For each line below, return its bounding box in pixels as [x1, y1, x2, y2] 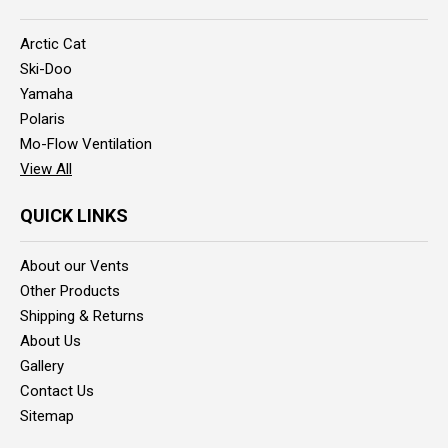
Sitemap [20, 406, 74, 425]
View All [20, 159, 72, 178]
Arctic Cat [20, 34, 86, 53]
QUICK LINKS [20, 204, 128, 226]
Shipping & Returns [20, 306, 144, 325]
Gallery [20, 356, 64, 375]
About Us [20, 331, 81, 350]
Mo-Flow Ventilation [20, 134, 152, 153]
